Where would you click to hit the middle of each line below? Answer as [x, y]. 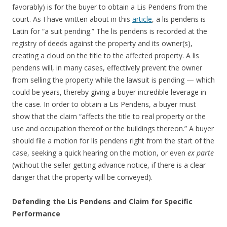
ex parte [201, 153]
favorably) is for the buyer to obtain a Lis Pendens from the [110, 7]
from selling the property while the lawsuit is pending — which [113, 80]
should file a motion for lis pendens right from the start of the [113, 140]
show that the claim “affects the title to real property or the [109, 116]
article [142, 19]
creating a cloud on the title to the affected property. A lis [106, 55]
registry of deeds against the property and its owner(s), [102, 43]
